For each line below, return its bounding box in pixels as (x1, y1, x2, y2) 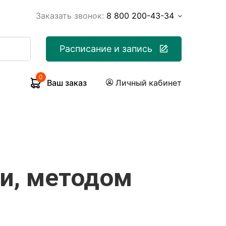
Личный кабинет (116, 78, 182, 88)
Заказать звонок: (36, 11, 104, 21)
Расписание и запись (60, 43, 153, 54)
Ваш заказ (47, 78, 87, 88)
